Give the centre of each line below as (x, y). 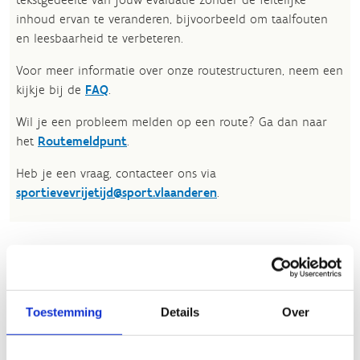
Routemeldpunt (82, 141)
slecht (24, 313)
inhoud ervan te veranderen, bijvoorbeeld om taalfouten (172, 19)
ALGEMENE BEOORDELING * (76, 257)
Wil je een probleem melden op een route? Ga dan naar (172, 122)
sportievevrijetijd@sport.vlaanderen (117, 192)
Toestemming (64, 312)
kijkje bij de (51, 90)
